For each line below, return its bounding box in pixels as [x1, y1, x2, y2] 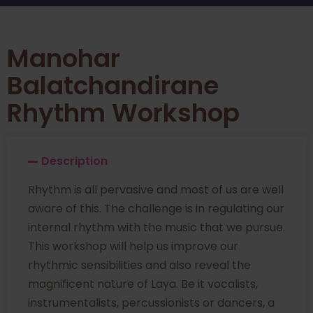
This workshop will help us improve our [28, 238, 238, 255]
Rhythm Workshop [7, 95, 240, 131]
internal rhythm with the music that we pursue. [28, 219, 285, 236]
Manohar [7, 41, 120, 77]
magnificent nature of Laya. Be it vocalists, [28, 276, 258, 293]
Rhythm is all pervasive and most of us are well [28, 182, 284, 198]
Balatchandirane [7, 68, 219, 104]
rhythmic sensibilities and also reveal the [28, 257, 251, 274]
